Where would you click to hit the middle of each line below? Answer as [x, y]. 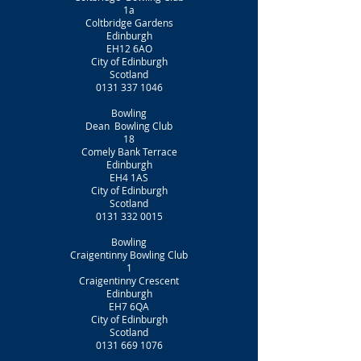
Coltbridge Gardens [129, 23]
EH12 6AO [129, 48]
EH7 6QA [129, 306]
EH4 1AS [129, 177]
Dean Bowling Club [129, 126]
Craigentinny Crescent [129, 280]
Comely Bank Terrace [129, 151]
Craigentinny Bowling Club [129, 255]
